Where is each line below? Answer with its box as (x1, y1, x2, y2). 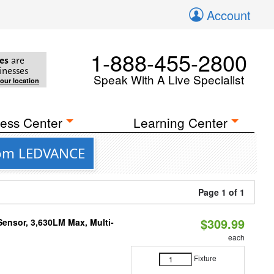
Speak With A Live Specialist (94, 71, 244, 87)
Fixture (193, 253, 217, 264)
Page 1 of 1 (198, 186, 245, 198)
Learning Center (133, 113, 228, 131)
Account (207, 6, 251, 24)
